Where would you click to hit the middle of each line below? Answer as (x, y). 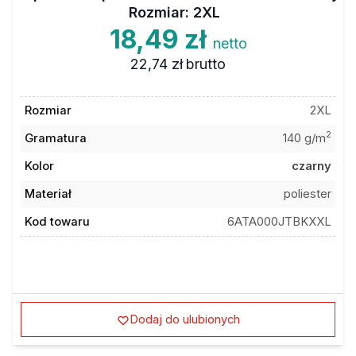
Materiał (48, 194)
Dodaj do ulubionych (184, 319)
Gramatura (55, 138)
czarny (312, 166)
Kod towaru (57, 222)
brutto (206, 64)
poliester (308, 194)
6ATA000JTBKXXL (280, 222)
